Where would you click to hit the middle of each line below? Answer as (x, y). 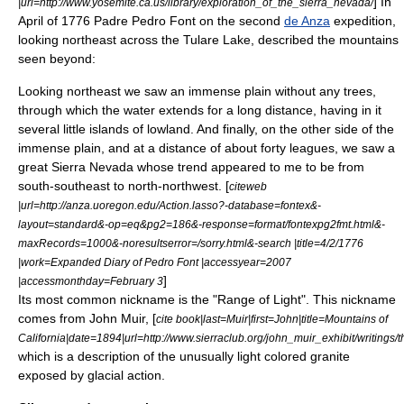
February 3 (137, 280)
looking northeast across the (101, 39)
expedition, (363, 20)
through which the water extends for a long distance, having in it (200, 110)
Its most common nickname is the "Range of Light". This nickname (207, 299)
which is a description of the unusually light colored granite (184, 356)
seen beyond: (57, 58)
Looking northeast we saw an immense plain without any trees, (197, 91)
